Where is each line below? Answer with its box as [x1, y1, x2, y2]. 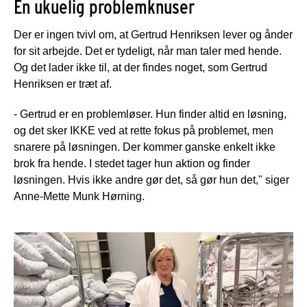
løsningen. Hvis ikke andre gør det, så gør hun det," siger [14, 173, 289, 186]
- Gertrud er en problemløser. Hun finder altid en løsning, [14, 108, 286, 120]
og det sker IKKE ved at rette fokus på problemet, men [14, 124, 273, 136]
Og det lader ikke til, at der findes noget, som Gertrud [14, 61, 267, 73]
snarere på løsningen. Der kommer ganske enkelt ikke [14, 140, 275, 153]
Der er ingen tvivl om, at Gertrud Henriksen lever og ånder [14, 28, 293, 40]
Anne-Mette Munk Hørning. [14, 190, 145, 202]
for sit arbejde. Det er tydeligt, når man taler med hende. [14, 45, 282, 57]
